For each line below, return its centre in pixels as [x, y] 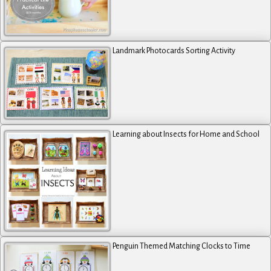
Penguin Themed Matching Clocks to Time [182, 247]
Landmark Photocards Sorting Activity [174, 51]
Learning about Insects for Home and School [186, 135]
